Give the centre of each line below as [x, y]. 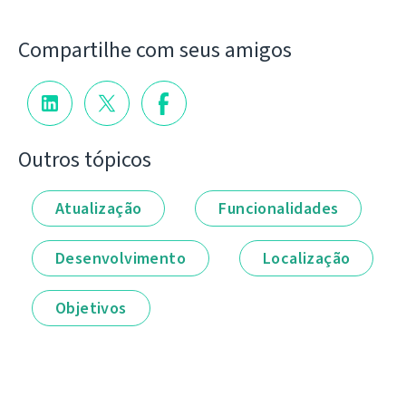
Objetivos [91, 308]
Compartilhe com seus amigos [155, 49]
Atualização [99, 208]
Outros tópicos [85, 159]
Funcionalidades [279, 208]
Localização [307, 258]
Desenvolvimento [121, 258]
